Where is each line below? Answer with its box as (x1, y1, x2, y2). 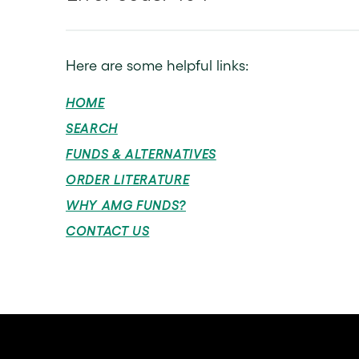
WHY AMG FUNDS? (66, 198, 186, 212)
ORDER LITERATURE (66, 172, 190, 187)
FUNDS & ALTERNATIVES (66, 147, 216, 161)
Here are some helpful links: (66, 58, 249, 74)
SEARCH (66, 121, 118, 135)
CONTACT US (66, 224, 150, 238)
